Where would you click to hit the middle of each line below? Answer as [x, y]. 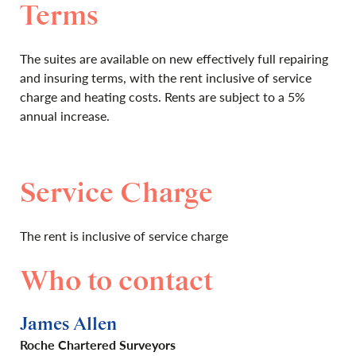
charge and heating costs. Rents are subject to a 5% [163, 97]
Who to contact [116, 282]
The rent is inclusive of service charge [124, 236]
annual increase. [65, 116]
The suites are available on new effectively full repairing [174, 58]
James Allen [68, 325]
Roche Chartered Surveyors [98, 344]
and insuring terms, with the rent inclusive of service [166, 77]
